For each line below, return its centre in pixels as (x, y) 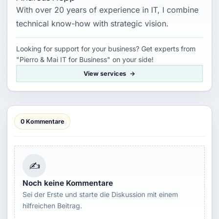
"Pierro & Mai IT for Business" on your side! (85, 60)
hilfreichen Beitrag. (52, 206)
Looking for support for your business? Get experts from (106, 49)
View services (105, 74)
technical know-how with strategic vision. (92, 24)
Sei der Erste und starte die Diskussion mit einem (100, 195)
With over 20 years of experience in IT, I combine (107, 10)
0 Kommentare (42, 122)
